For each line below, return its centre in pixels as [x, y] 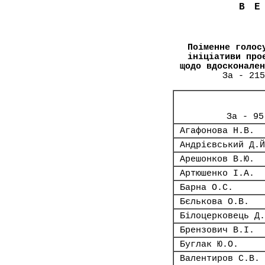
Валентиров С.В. [220, 258]
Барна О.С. [206, 188]
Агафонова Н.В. [217, 131]
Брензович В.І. [217, 230]
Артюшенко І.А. [217, 173]
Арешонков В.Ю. [217, 159]
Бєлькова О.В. [214, 202]
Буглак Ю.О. [209, 244]
